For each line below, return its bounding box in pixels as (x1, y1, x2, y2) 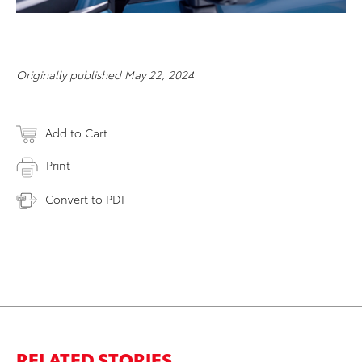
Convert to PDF (45, 190, 127, 207)
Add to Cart (45, 124, 107, 141)
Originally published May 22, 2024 (16, 66, 194, 83)
